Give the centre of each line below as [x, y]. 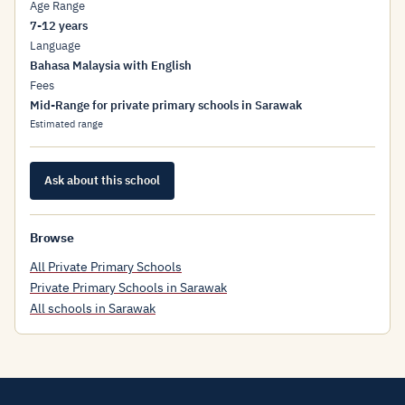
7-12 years [59, 26]
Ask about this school [102, 180]
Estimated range [66, 124]
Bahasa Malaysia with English [111, 66]
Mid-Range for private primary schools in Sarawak [166, 105]
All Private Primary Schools [106, 267]
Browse [52, 238]
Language [55, 46]
